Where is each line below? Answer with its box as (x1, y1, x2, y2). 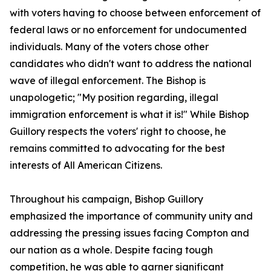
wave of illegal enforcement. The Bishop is (10, 74, 206, 87)
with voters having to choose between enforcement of (10, 7, 261, 19)
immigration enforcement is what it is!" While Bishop (10, 108, 249, 121)
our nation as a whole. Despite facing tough (10, 244, 213, 256)
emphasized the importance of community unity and (10, 210, 253, 223)
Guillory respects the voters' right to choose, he (10, 125, 226, 138)
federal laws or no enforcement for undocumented (10, 24, 247, 36)
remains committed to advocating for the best (10, 142, 225, 155)
